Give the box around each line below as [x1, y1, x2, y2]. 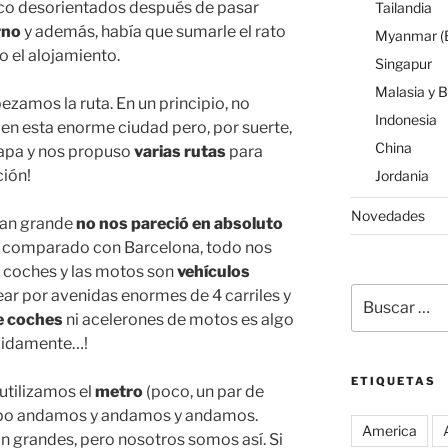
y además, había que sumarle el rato [21, 21, 286, 41]
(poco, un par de [143, 381, 264, 401]
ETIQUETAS [350, 374, 436, 389]
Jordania [374, 167, 429, 185]
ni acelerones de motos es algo [63, 309, 294, 329]
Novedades [350, 206, 425, 224]
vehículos [177, 261, 250, 281]
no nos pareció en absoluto [76, 213, 283, 233]
